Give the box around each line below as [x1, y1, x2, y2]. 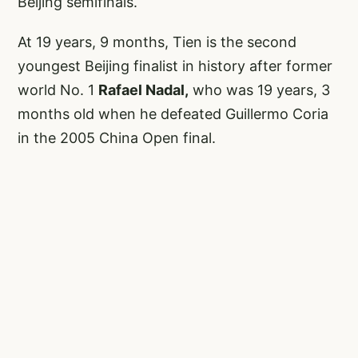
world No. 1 [18, 82, 98, 99]
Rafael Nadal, [98, 82, 189, 99]
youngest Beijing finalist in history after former [18, 58, 332, 75]
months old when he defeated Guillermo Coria [18, 105, 328, 123]
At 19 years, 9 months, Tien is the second [18, 34, 296, 51]
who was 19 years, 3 [189, 82, 330, 99]
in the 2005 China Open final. [18, 129, 216, 147]
